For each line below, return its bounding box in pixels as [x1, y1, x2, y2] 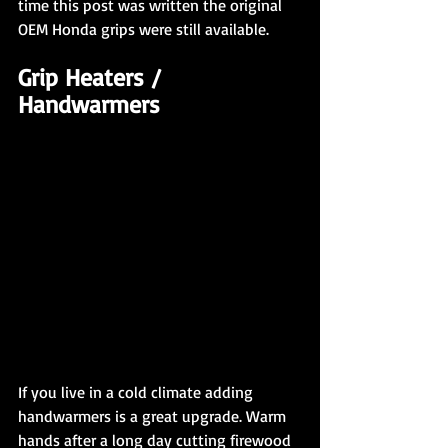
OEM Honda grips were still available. [18, 18, 269, 39]
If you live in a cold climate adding [18, 381, 257, 402]
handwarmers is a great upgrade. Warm [18, 405, 290, 426]
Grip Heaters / [18, 61, 168, 92]
